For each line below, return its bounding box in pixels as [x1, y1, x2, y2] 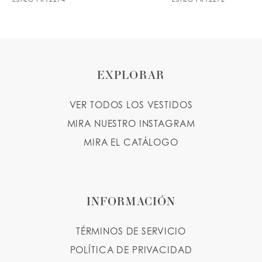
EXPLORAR [97, 67, 165, 82]
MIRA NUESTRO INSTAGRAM [67, 118, 195, 129]
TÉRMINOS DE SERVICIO [75, 226, 187, 237]
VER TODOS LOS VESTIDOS [69, 99, 193, 111]
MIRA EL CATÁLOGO [84, 136, 178, 148]
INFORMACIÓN [87, 194, 175, 209]
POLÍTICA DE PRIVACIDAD [70, 244, 192, 256]
